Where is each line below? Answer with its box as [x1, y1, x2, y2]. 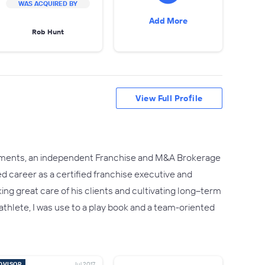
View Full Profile [135, 93, 203, 104]
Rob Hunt [31, 27, 64, 36]
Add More [148, 15, 188, 26]
